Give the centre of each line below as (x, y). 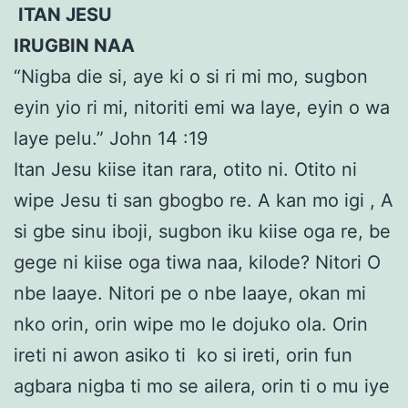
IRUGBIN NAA (74, 46)
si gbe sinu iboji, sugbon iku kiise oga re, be (202, 232)
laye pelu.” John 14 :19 (111, 139)
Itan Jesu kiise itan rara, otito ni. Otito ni (185, 170)
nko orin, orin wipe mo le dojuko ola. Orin (191, 325)
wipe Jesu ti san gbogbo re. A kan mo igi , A (204, 201)
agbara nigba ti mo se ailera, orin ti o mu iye (202, 387)
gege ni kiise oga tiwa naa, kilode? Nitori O (197, 263)
